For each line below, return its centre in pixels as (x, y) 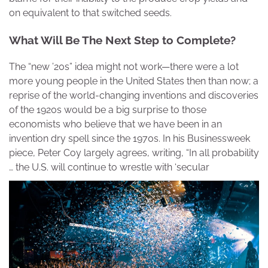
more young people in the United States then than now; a (134, 81)
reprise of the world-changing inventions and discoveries (134, 95)
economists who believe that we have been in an (115, 124)
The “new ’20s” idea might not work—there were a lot (124, 66)
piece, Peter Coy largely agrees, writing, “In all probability (134, 153)
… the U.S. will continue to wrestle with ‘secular (109, 167)
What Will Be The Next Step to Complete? (122, 40)
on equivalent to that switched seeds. (90, 13)
